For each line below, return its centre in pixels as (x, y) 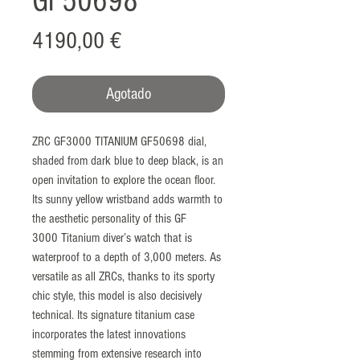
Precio (146, 40)
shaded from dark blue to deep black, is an (128, 160)
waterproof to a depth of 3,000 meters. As (127, 257)
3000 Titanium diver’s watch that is (112, 237)
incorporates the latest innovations (109, 334)
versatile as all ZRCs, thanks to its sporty (123, 276)
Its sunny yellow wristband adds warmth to (127, 199)
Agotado (129, 94)
